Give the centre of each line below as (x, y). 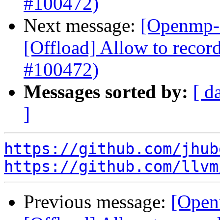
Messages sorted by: (106, 92)
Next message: (82, 26)
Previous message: (97, 202)
